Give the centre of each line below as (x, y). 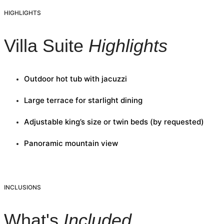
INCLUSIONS (22, 187)
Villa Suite (46, 45)
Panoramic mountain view (71, 143)
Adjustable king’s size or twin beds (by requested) (114, 122)
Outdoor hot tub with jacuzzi (75, 79)
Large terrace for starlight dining (83, 100)
